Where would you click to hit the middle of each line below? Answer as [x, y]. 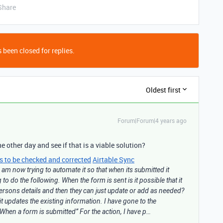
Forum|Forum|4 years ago [152, 120]
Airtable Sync [113, 160]
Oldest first [163, 90]
